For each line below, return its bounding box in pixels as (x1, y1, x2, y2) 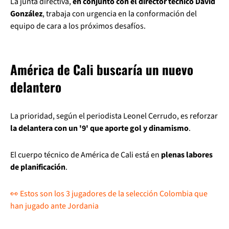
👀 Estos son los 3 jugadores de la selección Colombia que (10, 188, 208, 199)
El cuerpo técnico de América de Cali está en (10, 149, 159, 161)
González (10, 8, 42, 19)
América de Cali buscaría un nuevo (10, 60, 193, 79)
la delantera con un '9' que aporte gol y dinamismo (10, 123, 189, 134)
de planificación (10, 162, 65, 173)
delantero (10, 77, 61, 96)
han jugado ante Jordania (10, 200, 99, 212)
